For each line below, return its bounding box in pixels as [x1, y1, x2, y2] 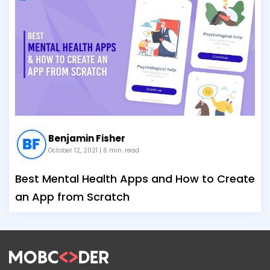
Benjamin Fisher [48, 131, 125, 145]
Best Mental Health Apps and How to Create [15, 171, 255, 187]
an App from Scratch [15, 189, 130, 205]
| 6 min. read [99, 145, 139, 155]
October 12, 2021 [48, 145, 99, 155]
